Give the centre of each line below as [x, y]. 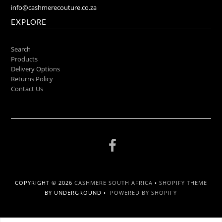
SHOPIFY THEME [183, 183]
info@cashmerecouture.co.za [54, 8]
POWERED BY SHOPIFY [144, 193]
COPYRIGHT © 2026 [44, 183]
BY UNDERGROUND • [78, 193]
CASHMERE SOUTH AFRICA [113, 183]
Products [25, 59]
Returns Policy [32, 79]
